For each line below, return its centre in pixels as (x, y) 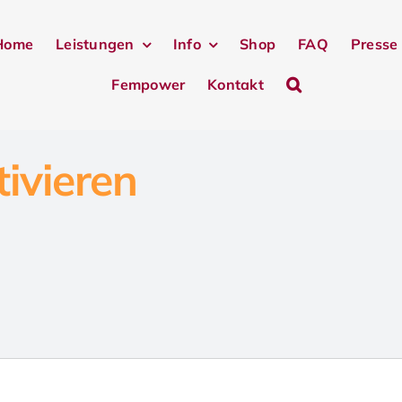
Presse (374, 44)
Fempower (149, 84)
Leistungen (95, 44)
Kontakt (236, 84)
